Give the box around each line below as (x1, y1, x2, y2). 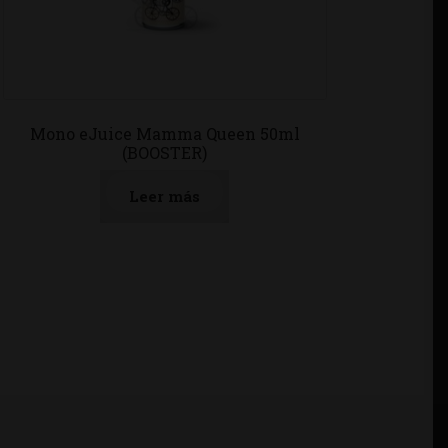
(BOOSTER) (122, 141, 208, 163)
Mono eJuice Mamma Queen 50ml (29, 122, 300, 144)
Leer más (129, 187, 201, 207)
